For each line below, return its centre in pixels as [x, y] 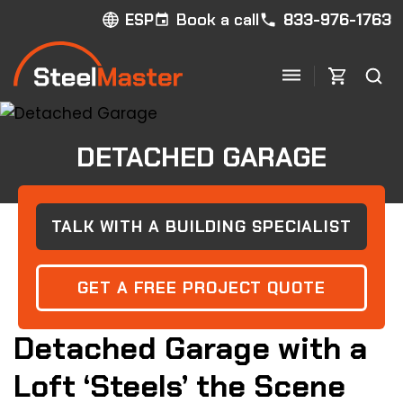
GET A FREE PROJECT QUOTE [201, 288]
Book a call [218, 20]
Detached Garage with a [190, 348]
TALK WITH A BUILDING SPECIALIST [201, 227]
